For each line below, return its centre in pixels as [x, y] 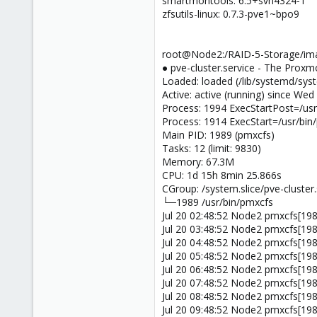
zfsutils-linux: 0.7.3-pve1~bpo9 [231, 14]
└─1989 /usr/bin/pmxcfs [218, 202]
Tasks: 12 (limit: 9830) [212, 149]
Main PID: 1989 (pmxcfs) [218, 135]
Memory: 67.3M [198, 162]
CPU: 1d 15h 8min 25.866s [222, 175]
